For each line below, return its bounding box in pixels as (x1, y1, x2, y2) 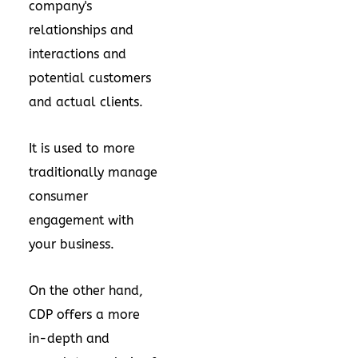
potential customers (29, 70, 151, 86)
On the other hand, (29, 283, 143, 298)
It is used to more (29, 141, 135, 156)
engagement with (29, 213, 133, 228)
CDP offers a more (29, 307, 140, 322)
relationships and (29, 22, 133, 38)
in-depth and (29, 331, 109, 346)
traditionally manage (29, 165, 157, 180)
